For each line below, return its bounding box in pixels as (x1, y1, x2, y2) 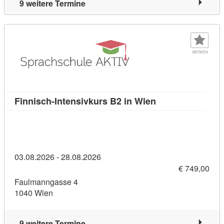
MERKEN (192, 49, 208, 54)
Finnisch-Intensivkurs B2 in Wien (14, 94, 156, 107)
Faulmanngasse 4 (14, 176, 78, 188)
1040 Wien (14, 187, 53, 199)
